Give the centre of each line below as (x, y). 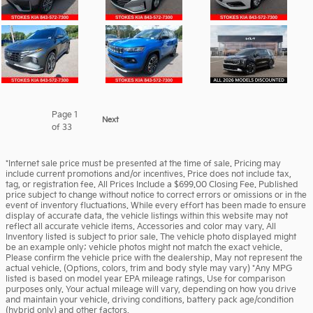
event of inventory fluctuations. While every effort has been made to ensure (156, 206)
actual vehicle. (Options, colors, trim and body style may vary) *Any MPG (149, 269)
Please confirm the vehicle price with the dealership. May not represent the (154, 259)
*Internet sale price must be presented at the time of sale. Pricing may (143, 164)
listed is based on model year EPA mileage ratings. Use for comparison (145, 279)
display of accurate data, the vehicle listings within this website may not (147, 217)
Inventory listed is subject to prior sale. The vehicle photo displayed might (151, 238)
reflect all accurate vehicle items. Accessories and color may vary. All (141, 227)
